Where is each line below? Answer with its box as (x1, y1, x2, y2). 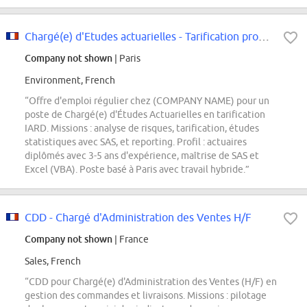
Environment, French (25, 75, 115, 86)
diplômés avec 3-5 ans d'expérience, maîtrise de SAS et (25, 150, 259, 162)
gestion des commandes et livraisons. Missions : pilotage (25, 290, 267, 302)
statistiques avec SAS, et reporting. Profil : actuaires (25, 136, 247, 148)
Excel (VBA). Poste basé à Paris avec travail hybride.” (25, 164, 249, 175)
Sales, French (25, 256, 81, 267)
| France (112, 234, 149, 245)
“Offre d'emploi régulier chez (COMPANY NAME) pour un (25, 95, 269, 107)
